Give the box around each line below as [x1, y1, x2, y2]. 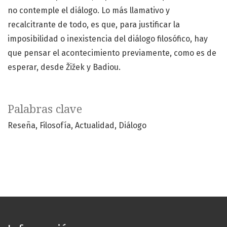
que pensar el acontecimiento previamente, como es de [8, 48, 216, 58]
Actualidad [75, 121, 115, 131]
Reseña [8, 121, 35, 131]
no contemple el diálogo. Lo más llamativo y [8, 6, 170, 16]
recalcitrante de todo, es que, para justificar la [8, 20, 180, 30]
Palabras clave [8, 103, 82, 116]
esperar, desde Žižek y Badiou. [8, 62, 121, 72]
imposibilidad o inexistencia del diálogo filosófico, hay [8, 34, 208, 44]
